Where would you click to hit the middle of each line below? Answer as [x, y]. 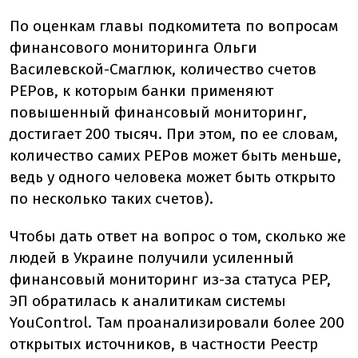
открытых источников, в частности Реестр [164, 344]
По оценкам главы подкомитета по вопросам [174, 26]
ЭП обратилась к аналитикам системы [148, 301]
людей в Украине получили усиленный [152, 258]
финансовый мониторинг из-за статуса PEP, [170, 280]
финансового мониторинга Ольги [133, 48]
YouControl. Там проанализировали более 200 [177, 323]
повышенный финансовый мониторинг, [158, 113]
